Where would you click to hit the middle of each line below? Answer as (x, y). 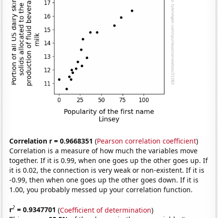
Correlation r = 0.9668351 (51, 141)
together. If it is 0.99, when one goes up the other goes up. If (109, 160)
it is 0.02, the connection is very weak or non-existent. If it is (107, 170)
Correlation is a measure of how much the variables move (104, 150)
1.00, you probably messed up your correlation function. (101, 189)
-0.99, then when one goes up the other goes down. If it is (104, 180)
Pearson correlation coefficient (147, 141)
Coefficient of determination (106, 210)
